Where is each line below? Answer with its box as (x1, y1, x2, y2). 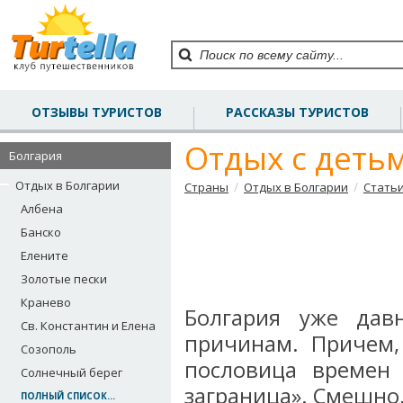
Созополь (21, 341, 76, 357)
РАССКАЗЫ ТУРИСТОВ (226, 103, 369, 121)
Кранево (21, 294, 71, 310)
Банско (21, 224, 61, 240)
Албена (21, 201, 63, 217)
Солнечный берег (21, 364, 122, 381)
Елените (21, 247, 68, 264)
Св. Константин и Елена (21, 318, 156, 334)
